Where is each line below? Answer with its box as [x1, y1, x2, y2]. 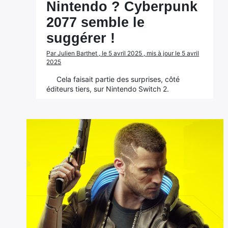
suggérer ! [46, 31, 116, 46]
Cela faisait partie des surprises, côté [56, 75, 180, 83]
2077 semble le [46, 15, 145, 30]
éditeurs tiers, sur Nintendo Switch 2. [46, 84, 169, 93]
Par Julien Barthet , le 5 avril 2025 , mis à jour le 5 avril [46, 49, 199, 57]
